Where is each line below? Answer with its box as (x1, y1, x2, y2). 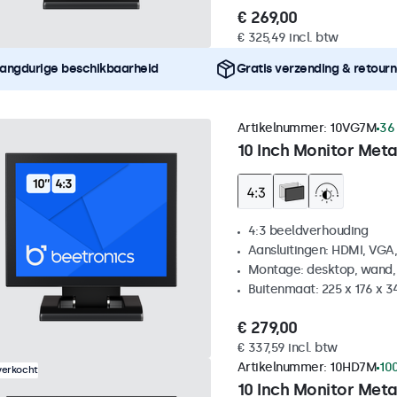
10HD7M (330, 360, 377, 376)
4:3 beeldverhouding (247, 223, 368, 239)
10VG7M (330, 121, 377, 136)
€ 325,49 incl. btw (237, 30, 339, 46)
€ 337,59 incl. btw (237, 340, 338, 356)
